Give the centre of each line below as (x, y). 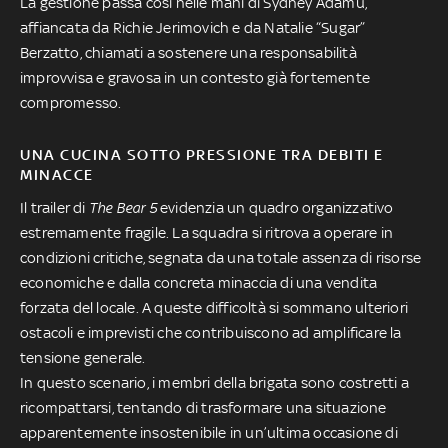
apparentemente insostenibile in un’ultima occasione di (209, 432)
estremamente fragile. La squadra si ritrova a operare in (207, 232)
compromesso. (71, 102)
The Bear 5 (124, 207)
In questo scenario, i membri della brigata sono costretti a (214, 382)
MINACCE (57, 174)
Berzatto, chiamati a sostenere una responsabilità (188, 52)
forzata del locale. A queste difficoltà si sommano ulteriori (214, 307)
